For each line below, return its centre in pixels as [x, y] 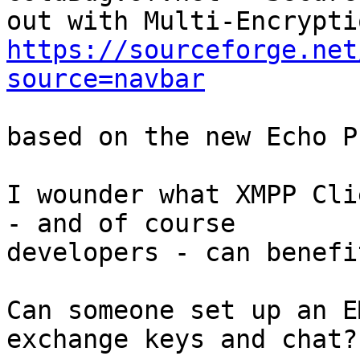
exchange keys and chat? [182, 340]
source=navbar [106, 79]
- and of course [121, 224]
